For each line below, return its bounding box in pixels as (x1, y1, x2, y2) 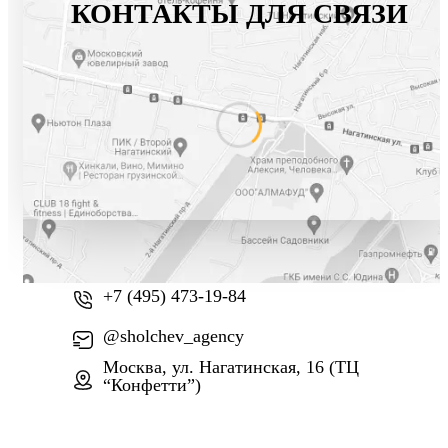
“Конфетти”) (103, 374, 201, 395)
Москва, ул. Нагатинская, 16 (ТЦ (103, 356, 359, 377)
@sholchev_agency (103, 325, 244, 346)
